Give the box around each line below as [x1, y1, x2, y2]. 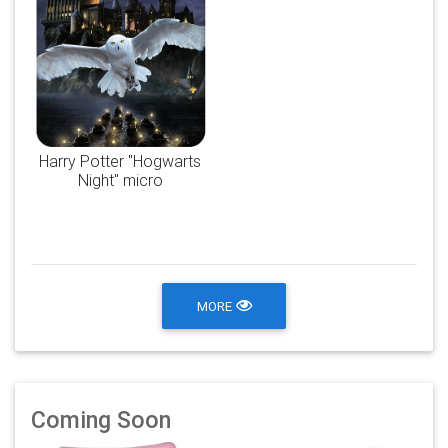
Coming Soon [31, 406, 171, 435]
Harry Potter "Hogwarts [39, 151, 201, 172]
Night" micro [77, 170, 163, 191]
